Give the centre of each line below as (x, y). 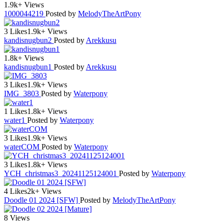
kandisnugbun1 (29, 67)
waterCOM (23, 147)
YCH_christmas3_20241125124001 (61, 173)
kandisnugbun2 (29, 40)
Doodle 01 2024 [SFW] (42, 200)
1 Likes (16, 111)
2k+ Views (44, 191)
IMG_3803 (22, 93)
